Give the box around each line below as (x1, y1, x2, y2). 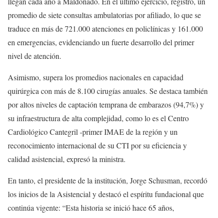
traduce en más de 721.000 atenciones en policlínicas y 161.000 (8, 23, 203, 34)
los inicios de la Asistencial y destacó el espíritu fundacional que (8, 189, 204, 200)
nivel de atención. (8, 51, 64, 61)
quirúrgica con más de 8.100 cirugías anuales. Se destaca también (8, 86, 208, 96)
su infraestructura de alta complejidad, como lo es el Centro (8, 113, 189, 124)
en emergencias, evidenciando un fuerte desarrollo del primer (8, 37, 194, 48)
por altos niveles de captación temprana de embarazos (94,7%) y (8, 99, 204, 110)
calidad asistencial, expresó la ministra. (8, 154, 126, 164)
